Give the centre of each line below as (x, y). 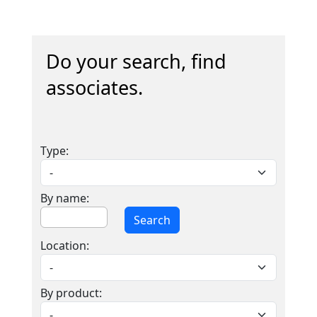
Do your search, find (136, 61)
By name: (64, 198)
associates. (94, 87)
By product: (71, 293)
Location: (64, 246)
